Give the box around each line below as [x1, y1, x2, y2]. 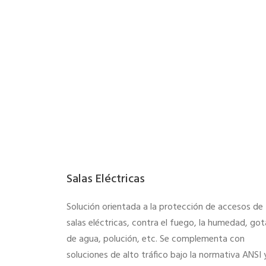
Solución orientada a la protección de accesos [66, 199, 253, 215]
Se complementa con [160, 231, 245, 247]
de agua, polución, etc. [66, 231, 160, 247]
